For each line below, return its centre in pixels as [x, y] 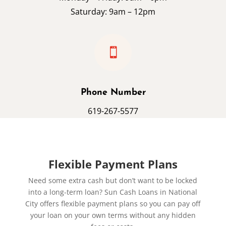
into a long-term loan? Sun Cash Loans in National [113, 192]
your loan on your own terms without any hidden [113, 215]
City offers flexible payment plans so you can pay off [113, 204]
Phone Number [113, 93]
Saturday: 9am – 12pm [113, 12]
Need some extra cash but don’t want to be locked [113, 181]
